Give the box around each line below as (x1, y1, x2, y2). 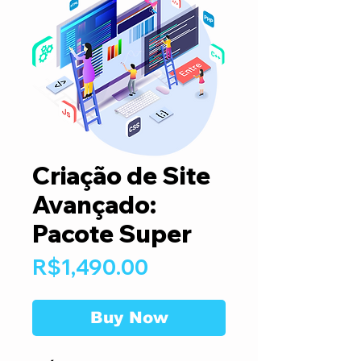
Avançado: (32, 189, 156, 220)
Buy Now (89, 309, 168, 326)
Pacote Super (32, 218, 192, 249)
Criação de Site (32, 160, 210, 191)
